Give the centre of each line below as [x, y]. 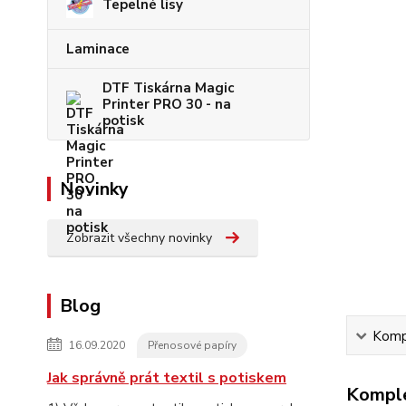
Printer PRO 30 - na [167, 105]
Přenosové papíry [192, 346]
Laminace [98, 49]
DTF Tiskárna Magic [168, 88]
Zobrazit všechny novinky [139, 238]
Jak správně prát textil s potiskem [167, 378]
